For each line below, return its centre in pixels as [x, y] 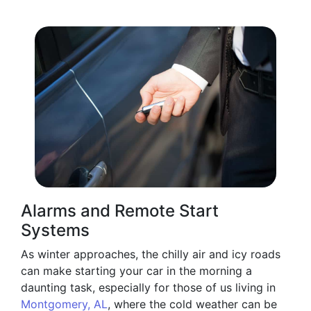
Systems [55, 230]
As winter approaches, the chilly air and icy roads [151, 254]
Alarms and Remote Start [120, 211]
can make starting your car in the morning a [136, 271]
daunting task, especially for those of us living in [148, 288]
